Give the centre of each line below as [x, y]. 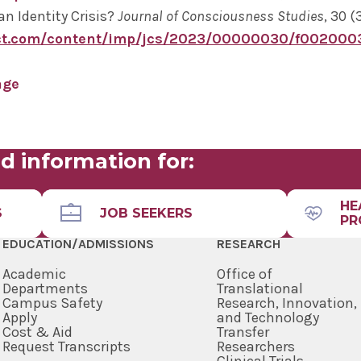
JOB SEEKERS [146, 214]
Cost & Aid [37, 332]
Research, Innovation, [287, 303]
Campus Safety [52, 303]
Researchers [256, 347]
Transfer [243, 332]
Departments [45, 289]
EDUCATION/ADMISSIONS [78, 244]
